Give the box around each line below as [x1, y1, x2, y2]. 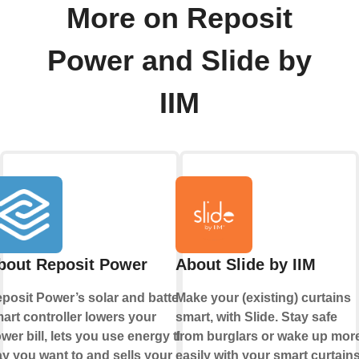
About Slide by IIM [175, 255, 316, 273]
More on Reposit [67, 2, 292, 34]
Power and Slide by [47, 44, 312, 77]
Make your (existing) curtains [175, 290, 351, 305]
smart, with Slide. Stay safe [175, 309, 337, 324]
